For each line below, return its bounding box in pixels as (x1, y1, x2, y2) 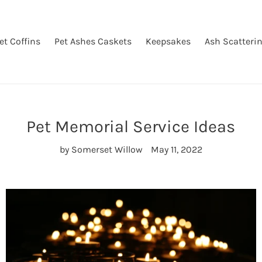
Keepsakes (145, 36, 191, 47)
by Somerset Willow (59, 144, 143, 155)
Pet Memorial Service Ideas (26, 116, 236, 136)
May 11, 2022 (150, 144, 202, 155)
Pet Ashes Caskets (54, 36, 132, 47)
